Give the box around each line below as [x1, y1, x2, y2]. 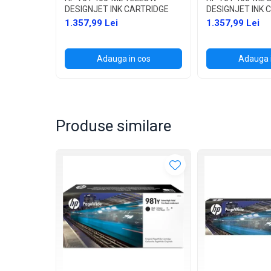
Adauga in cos [96, 53, 151, 64]
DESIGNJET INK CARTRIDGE [65, 4, 169, 14]
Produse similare [56, 116, 171, 135]
